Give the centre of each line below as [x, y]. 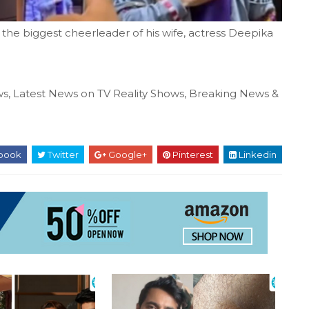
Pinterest [192, 155]
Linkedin [257, 155]
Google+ [127, 155]
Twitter [62, 155]
